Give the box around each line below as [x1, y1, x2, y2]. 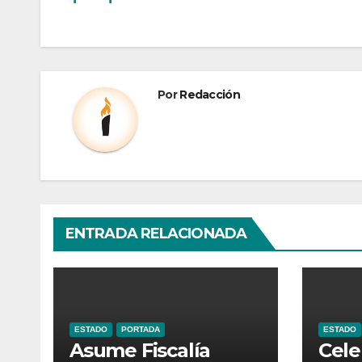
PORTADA [121, 324, 160, 334]
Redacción [179, 86, 240, 102]
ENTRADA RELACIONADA [65, 224, 246, 242]
